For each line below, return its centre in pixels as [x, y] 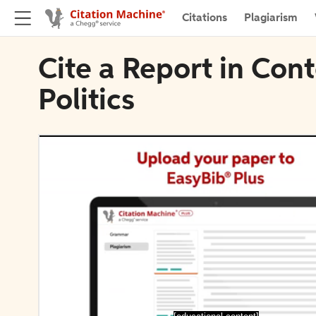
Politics [86, 102]
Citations [205, 18]
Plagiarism [271, 18]
